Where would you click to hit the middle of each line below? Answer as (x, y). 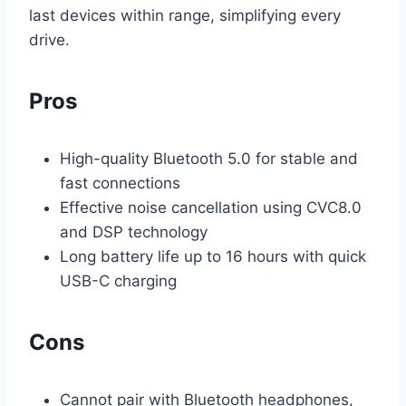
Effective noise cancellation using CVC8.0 (211, 207)
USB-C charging (118, 280)
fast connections (120, 183)
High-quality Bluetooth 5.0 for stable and (209, 158)
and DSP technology (134, 232)
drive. (49, 39)
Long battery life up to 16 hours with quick (213, 256)
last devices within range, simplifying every (185, 15)
